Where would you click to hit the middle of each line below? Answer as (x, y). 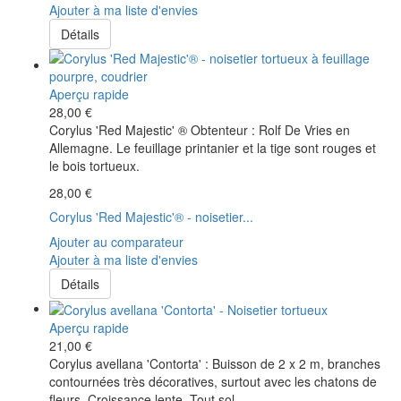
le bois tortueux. (94, 165)
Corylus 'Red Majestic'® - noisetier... (151, 216)
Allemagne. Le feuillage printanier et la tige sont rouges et (213, 147)
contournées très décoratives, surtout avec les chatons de (213, 381)
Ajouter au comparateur (116, 241)
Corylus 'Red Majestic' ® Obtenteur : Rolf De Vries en (200, 129)
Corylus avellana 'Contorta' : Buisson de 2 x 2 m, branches (215, 363)
